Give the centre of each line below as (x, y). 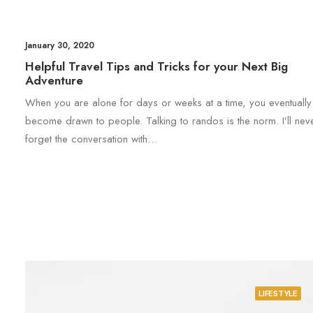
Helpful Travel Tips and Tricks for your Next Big (156, 66)
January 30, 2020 (60, 45)
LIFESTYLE (278, 293)
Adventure (54, 80)
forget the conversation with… (91, 139)
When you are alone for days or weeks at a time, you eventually (168, 103)
